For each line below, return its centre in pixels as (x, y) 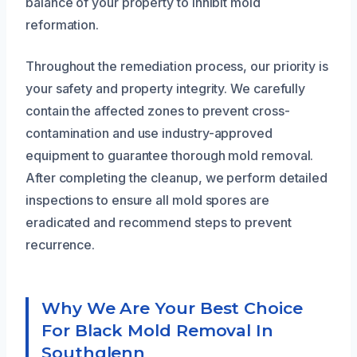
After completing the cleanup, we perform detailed (177, 177)
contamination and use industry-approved (149, 133)
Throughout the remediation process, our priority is (177, 66)
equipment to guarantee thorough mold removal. (170, 155)
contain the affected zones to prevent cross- (158, 110)
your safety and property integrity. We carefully (166, 88)
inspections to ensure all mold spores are (147, 200)
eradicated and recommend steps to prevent (159, 222)
